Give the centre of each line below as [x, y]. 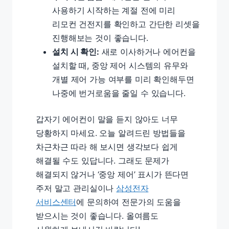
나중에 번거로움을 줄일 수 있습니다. [119, 93]
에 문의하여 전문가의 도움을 [129, 202]
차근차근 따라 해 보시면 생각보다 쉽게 [107, 147]
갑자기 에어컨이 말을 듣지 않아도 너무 [107, 119]
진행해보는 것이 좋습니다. [100, 38]
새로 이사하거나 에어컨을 [147, 52]
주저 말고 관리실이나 [76, 188]
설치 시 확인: [76, 52]
